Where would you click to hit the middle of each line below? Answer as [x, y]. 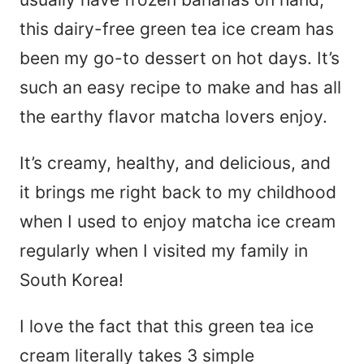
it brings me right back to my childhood [178, 192]
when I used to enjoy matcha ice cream [178, 221]
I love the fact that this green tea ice [167, 326]
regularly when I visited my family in [164, 250]
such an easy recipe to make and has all [180, 87]
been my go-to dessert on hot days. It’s [180, 58]
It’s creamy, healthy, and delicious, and [175, 162]
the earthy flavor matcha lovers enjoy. [173, 116]
